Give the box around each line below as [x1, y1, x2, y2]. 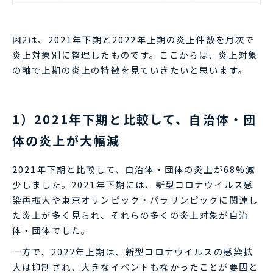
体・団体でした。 [12, 223, 91, 236]
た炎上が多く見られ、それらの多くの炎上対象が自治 [12, 208, 249, 221]
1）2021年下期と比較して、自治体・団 [12, 110, 257, 129]
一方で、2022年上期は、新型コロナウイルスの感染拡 [12, 244, 253, 258]
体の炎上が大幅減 [12, 132, 121, 150]
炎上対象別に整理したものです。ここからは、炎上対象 [12, 48, 258, 61]
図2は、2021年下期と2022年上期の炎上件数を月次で [12, 32, 255, 46]
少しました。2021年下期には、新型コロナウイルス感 [12, 177, 254, 191]
